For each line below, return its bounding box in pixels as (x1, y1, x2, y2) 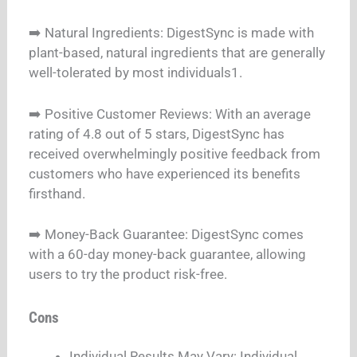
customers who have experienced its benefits (29, 165, 301, 182)
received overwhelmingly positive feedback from (29, 145, 321, 162)
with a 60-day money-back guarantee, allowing (29, 246, 307, 263)
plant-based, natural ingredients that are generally (29, 45, 326, 61)
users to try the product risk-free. (29, 266, 228, 283)
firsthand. (29, 185, 86, 202)
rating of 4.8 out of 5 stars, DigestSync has (29, 125, 285, 142)
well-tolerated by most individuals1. (29, 65, 243, 81)
